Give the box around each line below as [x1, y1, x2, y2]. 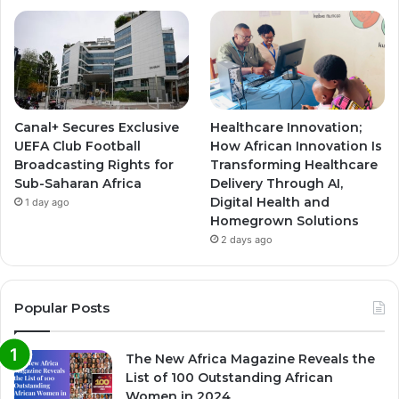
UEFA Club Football [14, 137, 141, 154]
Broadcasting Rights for [14, 156, 174, 173]
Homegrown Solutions [210, 212, 360, 229]
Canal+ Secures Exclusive [14, 118, 179, 135]
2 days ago [221, 232, 273, 246]
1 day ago [25, 195, 69, 208]
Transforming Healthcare [210, 156, 379, 173]
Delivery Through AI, [210, 175, 344, 191]
